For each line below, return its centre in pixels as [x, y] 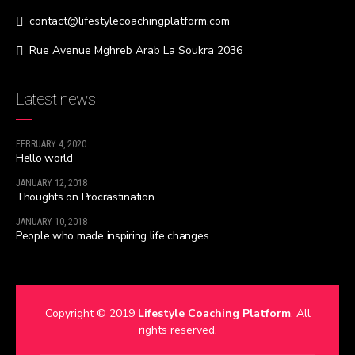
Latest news [56, 99]
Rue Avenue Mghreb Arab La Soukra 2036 [136, 51]
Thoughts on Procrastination [85, 197]
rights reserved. [177, 330]
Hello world [44, 158]
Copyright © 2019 [91, 313]
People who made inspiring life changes [113, 236]
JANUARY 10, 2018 [52, 222]
